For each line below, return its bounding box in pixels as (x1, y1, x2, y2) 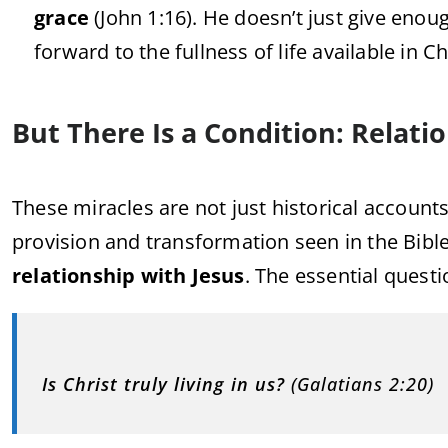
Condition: (204, 114, 351, 151)
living (174, 372, 231, 396)
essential (294, 262, 384, 289)
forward (34, 38, 115, 65)
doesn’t (234, 4, 309, 31)
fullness (175, 38, 254, 65)
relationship (12, 262, 141, 289)
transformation (145, 228, 295, 255)
